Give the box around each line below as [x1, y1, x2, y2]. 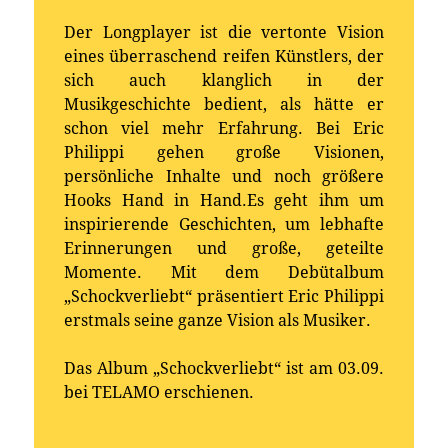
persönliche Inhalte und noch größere [64, 167, 384, 187]
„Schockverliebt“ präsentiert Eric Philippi [64, 287, 384, 307]
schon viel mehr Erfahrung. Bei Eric [64, 119, 384, 139]
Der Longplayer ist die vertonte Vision [64, 23, 384, 43]
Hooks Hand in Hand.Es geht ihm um [64, 191, 384, 211]
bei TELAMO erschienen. [64, 383, 254, 403]
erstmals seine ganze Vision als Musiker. [64, 311, 371, 331]
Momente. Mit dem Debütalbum [64, 263, 384, 283]
